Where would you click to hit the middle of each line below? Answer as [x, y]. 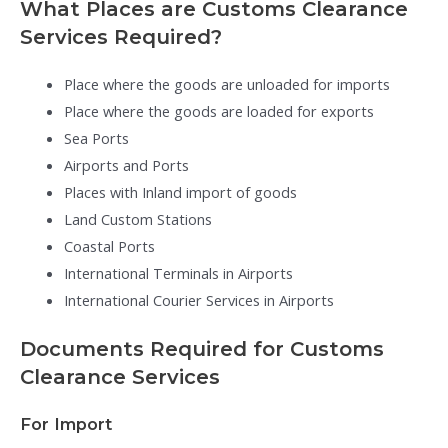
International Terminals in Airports [178, 272]
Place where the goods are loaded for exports [218, 110]
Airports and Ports [126, 164]
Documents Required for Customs [202, 349]
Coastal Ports [109, 245]
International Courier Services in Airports [198, 299]
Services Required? [121, 36]
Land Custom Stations [137, 218]
